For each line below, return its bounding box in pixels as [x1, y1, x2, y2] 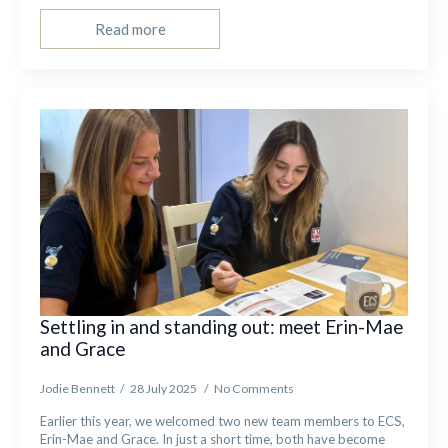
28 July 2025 [130, 381, 199, 396]
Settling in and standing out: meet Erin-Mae [40, 315, 403, 338]
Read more [94, 19, 166, 38]
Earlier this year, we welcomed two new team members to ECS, [40, 413, 405, 429]
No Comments [214, 381, 294, 396]
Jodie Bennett [40, 381, 115, 396]
